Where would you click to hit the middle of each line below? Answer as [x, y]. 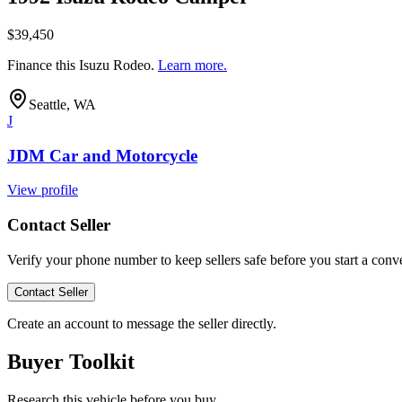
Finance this [43, 65]
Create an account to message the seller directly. [142, 323]
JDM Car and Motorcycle [102, 155]
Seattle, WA [62, 104]
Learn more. [192, 65]
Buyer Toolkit [71, 361]
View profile [43, 190]
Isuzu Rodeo [115, 65]
